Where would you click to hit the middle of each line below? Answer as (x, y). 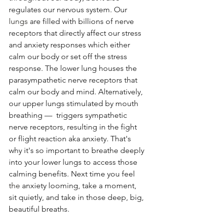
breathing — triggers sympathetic (69, 115)
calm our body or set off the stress (69, 57)
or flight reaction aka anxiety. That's (71, 139)
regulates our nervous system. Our (69, 10)
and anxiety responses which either (70, 45)
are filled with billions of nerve (82, 22)
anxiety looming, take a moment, (80, 186)
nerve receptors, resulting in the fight (74, 127)
